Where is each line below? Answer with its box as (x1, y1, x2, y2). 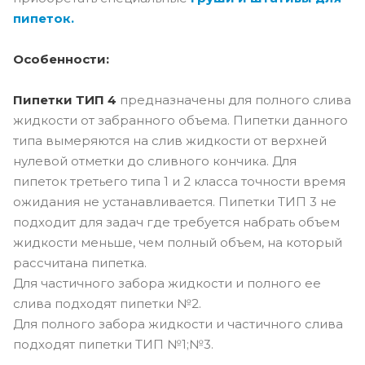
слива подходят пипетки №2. (13, 296, 201, 311)
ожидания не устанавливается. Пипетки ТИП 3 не (13, 194, 336, 209)
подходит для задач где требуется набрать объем (13, 214, 340, 230)
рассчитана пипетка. (13, 255, 147, 270)
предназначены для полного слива (117, 92, 351, 108)
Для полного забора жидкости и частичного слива (13, 316, 343, 332)
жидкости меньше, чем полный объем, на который (13, 235, 342, 250)
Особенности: (13, 51, 109, 67)
